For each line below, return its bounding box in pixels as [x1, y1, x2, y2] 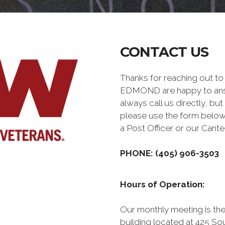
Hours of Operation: [120, 179, 205, 189]
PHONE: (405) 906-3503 [120, 148, 219, 158]
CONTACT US [120, 44, 208, 60]
